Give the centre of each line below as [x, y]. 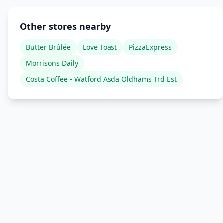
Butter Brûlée [48, 47]
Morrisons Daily [52, 63]
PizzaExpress [150, 47]
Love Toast [100, 47]
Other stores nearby [65, 26]
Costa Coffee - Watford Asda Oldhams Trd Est [101, 79]
